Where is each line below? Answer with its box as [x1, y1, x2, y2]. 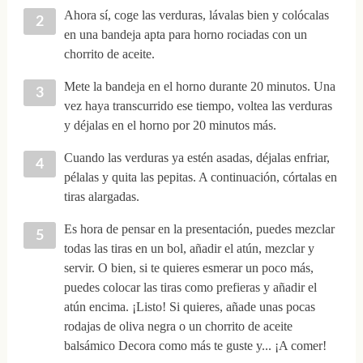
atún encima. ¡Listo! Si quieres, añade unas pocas [63, 300, 315, 314]
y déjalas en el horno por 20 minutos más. [63, 118, 276, 133]
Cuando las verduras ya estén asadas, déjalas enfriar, [63, 151, 330, 165]
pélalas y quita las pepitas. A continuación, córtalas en [63, 170, 337, 185]
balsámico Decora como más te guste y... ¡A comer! [63, 339, 327, 353]
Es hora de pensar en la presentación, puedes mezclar [63, 222, 335, 237]
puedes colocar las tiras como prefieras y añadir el [63, 280, 317, 295]
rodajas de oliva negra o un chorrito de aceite [63, 319, 293, 334]
